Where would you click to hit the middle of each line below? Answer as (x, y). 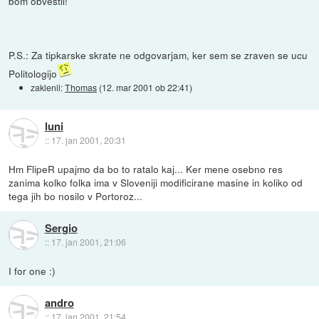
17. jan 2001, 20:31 (88, 140)
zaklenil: (48, 87)
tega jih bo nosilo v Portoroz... (76, 195)
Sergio (61, 228)
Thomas (81, 87)
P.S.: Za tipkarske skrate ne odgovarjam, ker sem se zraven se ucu (158, 54)
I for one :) (32, 270)
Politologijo (33, 73)
